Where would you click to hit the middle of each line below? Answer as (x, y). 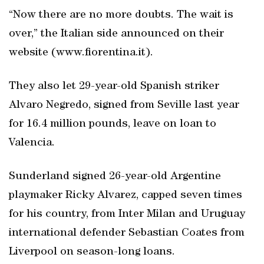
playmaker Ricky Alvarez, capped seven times (126, 196)
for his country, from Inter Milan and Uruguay (127, 214)
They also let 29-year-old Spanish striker (114, 87)
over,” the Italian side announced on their (116, 34)
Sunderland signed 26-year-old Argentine (115, 177)
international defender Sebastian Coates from (127, 233)
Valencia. (32, 143)
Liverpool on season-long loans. (92, 252)
